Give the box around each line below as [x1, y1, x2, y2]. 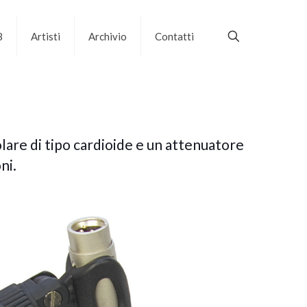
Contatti [154, 29, 194, 42]
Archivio [88, 29, 127, 42]
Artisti [30, 29, 60, 42]
